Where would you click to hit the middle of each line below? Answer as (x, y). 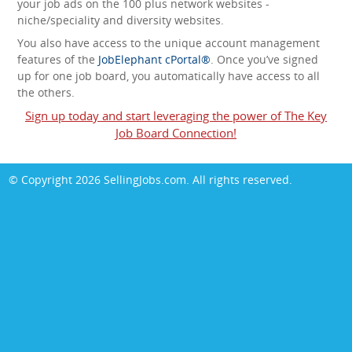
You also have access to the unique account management (169, 43)
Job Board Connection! (176, 133)
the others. (46, 93)
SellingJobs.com (145, 180)
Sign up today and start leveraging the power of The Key (176, 116)
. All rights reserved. (239, 180)
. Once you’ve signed (264, 60)
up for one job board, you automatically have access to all (169, 76)
